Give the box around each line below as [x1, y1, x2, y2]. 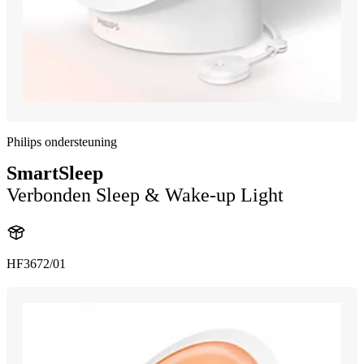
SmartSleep [6, 162, 103, 184]
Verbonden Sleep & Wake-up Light [6, 184, 284, 206]
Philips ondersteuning [6, 135, 117, 149]
